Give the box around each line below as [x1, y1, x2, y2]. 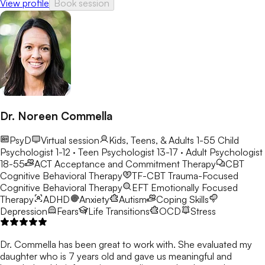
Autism [119, 193, 147, 205]
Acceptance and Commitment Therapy [54, 157, 216, 170]
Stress [190, 205, 216, 217]
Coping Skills [156, 193, 209, 205]
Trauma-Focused [168, 169, 238, 182]
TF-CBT [132, 169, 166, 182]
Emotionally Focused [151, 181, 238, 193]
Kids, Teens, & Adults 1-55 [109, 134, 215, 146]
